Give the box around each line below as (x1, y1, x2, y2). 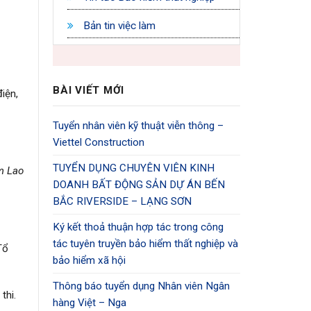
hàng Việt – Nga (53, 296, 126, 309)
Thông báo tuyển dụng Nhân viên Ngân (53, 279, 230, 292)
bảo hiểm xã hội (53, 253, 126, 267)
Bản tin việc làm (80, 19, 155, 32)
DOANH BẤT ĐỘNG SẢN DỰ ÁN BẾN (53, 178, 225, 191)
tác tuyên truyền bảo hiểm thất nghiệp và (53, 237, 238, 250)
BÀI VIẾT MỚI (53, 83, 125, 96)
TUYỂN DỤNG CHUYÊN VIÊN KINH (53, 161, 215, 174)
